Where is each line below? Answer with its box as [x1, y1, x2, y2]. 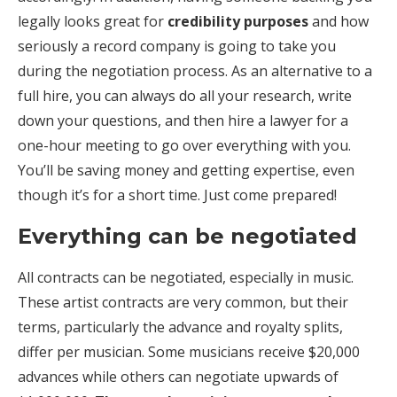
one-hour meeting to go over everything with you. [18, 136, 351, 156]
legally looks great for [18, 12, 167, 32]
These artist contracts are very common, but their [18, 292, 348, 313]
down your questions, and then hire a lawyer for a [18, 111, 348, 131]
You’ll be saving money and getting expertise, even [18, 160, 354, 181]
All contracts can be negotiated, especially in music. [18, 268, 354, 288]
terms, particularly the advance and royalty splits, [18, 317, 343, 338]
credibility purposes [167, 12, 308, 32]
